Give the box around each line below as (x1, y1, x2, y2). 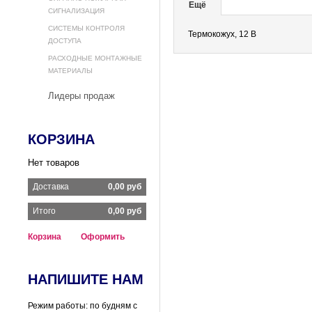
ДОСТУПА (48, 37, 81, 45)
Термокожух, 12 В (188, 29, 256, 39)
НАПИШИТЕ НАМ (28, 272, 143, 287)
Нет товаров (28, 157, 79, 168)
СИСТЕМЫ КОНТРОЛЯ (48, 24, 125, 32)
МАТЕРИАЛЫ (48, 67, 93, 75)
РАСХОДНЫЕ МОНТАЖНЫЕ (48, 54, 142, 62)
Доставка (33, 182, 69, 192)
